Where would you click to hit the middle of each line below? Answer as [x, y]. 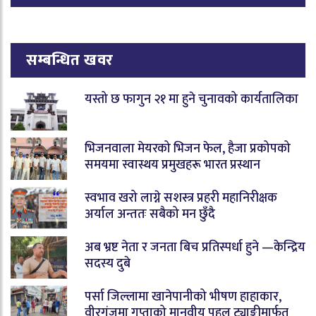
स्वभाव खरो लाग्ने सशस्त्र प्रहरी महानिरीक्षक [181, 199]
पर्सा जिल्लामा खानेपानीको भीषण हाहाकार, [183, 297]
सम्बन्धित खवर [70, 61]
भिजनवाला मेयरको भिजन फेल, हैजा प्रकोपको [188, 149]
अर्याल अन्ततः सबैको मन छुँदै [150, 215]
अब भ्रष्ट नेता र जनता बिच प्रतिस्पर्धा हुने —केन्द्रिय [195, 248]
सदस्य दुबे [108, 264]
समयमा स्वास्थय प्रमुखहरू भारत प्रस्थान [172, 165]
